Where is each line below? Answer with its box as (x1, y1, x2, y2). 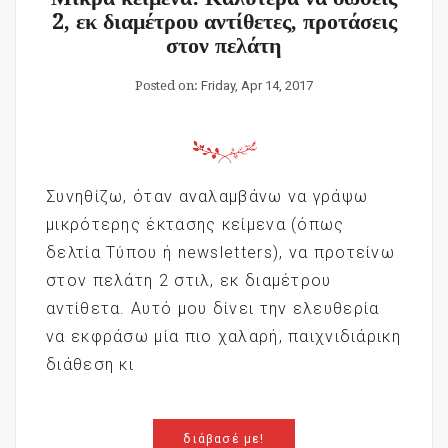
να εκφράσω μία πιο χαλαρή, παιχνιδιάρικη (46, 326, 402, 346)
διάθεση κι (46, 354, 135, 374)
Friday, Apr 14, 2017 (201, 77, 313, 93)
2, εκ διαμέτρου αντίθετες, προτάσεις (51, 8, 397, 34)
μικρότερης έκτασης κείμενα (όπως (46, 214, 345, 234)
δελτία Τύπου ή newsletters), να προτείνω (46, 242, 395, 262)
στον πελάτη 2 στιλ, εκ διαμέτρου (46, 270, 332, 290)
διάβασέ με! (183, 431, 265, 446)
